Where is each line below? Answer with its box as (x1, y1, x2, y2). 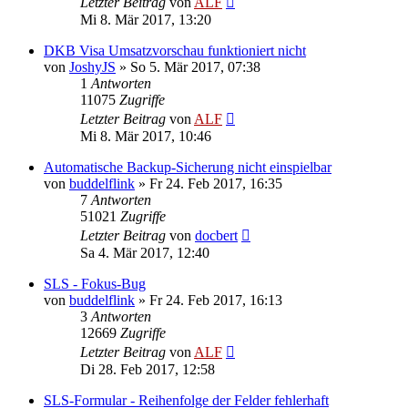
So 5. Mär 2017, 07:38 (130, 58, 260, 75)
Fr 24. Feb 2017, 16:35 (149, 175, 282, 191)
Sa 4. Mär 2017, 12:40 (80, 244, 209, 260)
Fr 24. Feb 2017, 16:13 (149, 291, 282, 308)
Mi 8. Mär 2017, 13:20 (80, 11, 211, 27)
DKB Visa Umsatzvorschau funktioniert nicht (44, 42, 306, 58)
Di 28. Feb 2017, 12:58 (80, 361, 215, 377)
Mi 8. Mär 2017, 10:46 (80, 127, 211, 144)
